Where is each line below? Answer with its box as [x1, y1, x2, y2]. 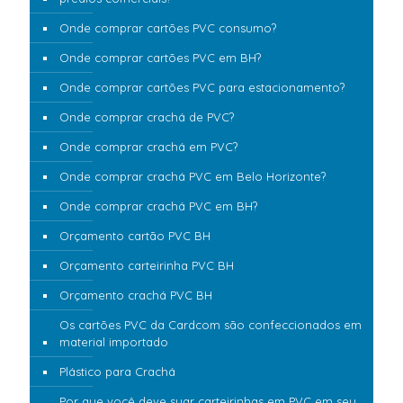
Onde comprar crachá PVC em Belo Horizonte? [59, 169, 326, 184]
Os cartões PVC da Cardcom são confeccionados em [59, 318, 362, 333]
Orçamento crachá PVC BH [59, 288, 212, 303]
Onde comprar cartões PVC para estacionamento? [59, 80, 345, 95]
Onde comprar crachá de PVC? [59, 110, 234, 125]
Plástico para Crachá [59, 364, 175, 380]
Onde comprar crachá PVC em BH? [59, 199, 257, 214]
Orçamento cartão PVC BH [59, 228, 210, 244]
